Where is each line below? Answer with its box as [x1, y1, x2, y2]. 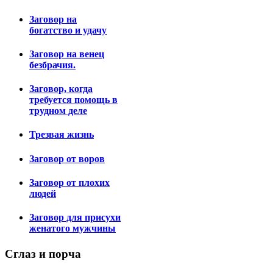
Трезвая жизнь [29, 129, 94, 140]
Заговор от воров [29, 153, 105, 164]
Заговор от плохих [29, 177, 110, 188]
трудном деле [29, 105, 87, 116]
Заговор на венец [29, 48, 104, 59]
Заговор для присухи [29, 212, 121, 223]
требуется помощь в [29, 94, 118, 105]
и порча [36, 247, 81, 260]
